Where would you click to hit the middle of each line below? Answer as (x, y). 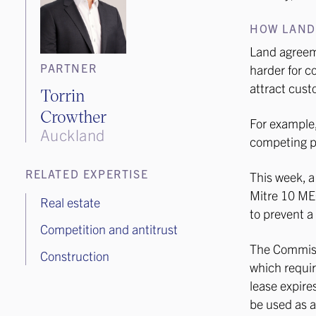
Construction (75, 255)
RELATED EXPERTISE (87, 173)
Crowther (73, 116)
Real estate (70, 202)
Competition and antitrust (109, 229)
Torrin (63, 95)
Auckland (73, 134)
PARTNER (69, 67)
